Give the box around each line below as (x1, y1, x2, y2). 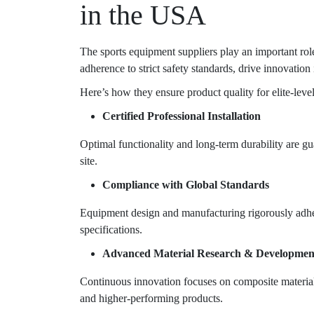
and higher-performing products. (80, 292, 223, 305)
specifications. (80, 224, 142, 236)
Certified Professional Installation (102, 110, 261, 123)
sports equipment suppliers (100, 46, 217, 58)
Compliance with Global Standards (102, 179, 269, 191)
